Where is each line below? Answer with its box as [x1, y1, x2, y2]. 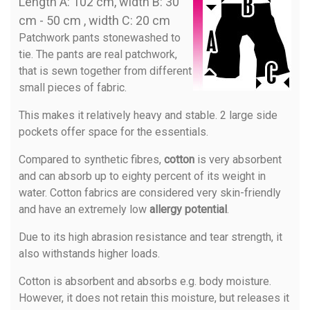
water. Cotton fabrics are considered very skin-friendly [19, 185, 281, 199]
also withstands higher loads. [19, 246, 160, 260]
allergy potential [149, 202, 227, 216]
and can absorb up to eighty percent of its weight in [19, 169, 266, 183]
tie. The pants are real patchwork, [19, 47, 177, 61]
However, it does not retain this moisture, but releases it [19, 291, 289, 304]
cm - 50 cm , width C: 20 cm [19, 12, 170, 28]
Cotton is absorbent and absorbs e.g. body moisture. [19, 274, 271, 288]
